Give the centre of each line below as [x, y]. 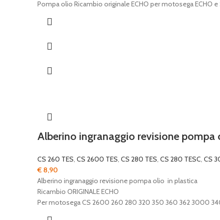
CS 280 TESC [180, 159]
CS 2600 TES [97, 159]
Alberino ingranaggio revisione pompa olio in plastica [117, 181]
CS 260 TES [55, 159]
